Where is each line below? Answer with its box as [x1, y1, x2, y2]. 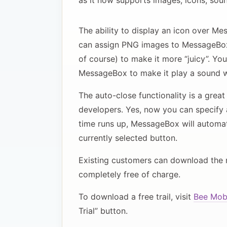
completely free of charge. [79, 169, 180, 179]
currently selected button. [79, 133, 177, 143]
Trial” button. [79, 206, 128, 216]
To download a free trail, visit [79, 192, 194, 202]
